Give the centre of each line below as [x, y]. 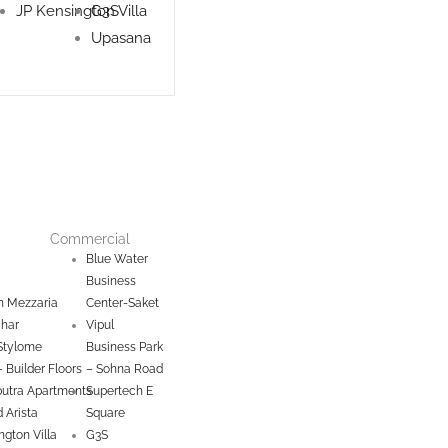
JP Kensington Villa [81, 11]
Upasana [121, 38]
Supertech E [119, 391]
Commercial [89, 239]
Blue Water [116, 259]
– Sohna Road [124, 369]
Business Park [124, 347]
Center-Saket [122, 303]
